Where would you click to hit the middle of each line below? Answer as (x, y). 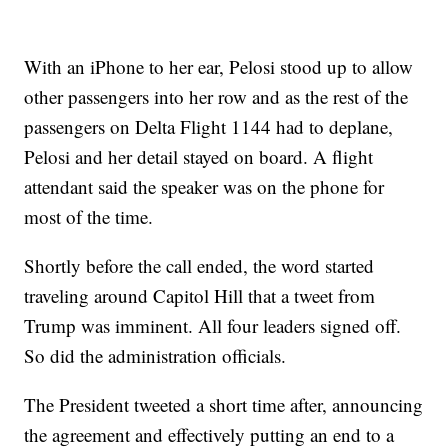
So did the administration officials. (155, 355)
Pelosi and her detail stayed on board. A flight (199, 156)
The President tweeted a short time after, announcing (224, 404)
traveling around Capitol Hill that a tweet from (200, 295)
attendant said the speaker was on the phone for (204, 186)
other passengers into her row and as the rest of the (216, 96)
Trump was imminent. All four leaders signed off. (213, 325)
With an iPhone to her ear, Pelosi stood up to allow (219, 66)
